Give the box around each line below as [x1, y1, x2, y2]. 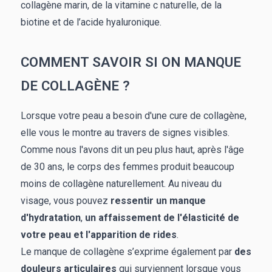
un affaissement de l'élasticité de [85, 212, 239, 224]
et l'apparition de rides [73, 229, 177, 241]
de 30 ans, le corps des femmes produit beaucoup [21, 161, 234, 173]
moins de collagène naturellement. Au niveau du [21, 178, 222, 190]
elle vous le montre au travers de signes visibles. [21, 127, 229, 139]
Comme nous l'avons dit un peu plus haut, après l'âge [21, 144, 244, 156]
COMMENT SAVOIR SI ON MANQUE [21, 54, 241, 70]
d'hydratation [21, 212, 81, 224]
